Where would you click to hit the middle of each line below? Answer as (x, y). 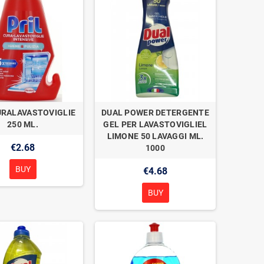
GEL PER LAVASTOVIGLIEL (155, 124)
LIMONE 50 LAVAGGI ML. (155, 136)
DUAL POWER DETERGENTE (155, 112)
